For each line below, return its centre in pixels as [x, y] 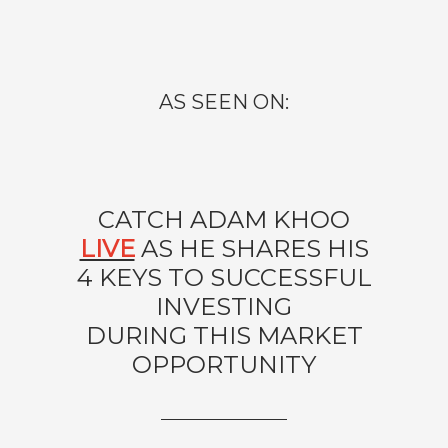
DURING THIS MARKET [224, 335]
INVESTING [224, 306]
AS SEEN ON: [224, 102]
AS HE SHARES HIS [251, 248]
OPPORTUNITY [224, 364]
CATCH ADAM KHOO [224, 219]
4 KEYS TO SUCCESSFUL [224, 277]
